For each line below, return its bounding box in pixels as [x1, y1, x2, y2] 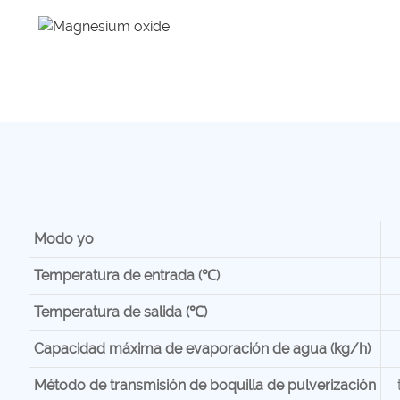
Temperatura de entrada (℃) [33, 266, 220, 284]
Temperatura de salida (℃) [33, 303, 207, 321]
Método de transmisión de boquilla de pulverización [33, 376, 376, 394]
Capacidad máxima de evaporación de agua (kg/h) [33, 339, 371, 357]
